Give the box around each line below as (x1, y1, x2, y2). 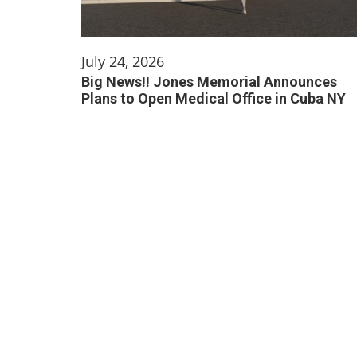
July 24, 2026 (81, 52, 164, 71)
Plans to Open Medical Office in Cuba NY (81, 90, 346, 107)
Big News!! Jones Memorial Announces (81, 73, 337, 90)
